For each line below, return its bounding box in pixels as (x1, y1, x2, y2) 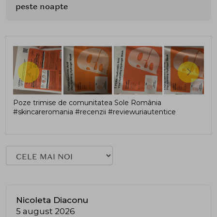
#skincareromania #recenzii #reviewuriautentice (13, 108, 176, 117)
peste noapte (15, 1, 68, 12)
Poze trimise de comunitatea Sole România (13, 98, 161, 108)
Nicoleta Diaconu (16, 195, 88, 205)
